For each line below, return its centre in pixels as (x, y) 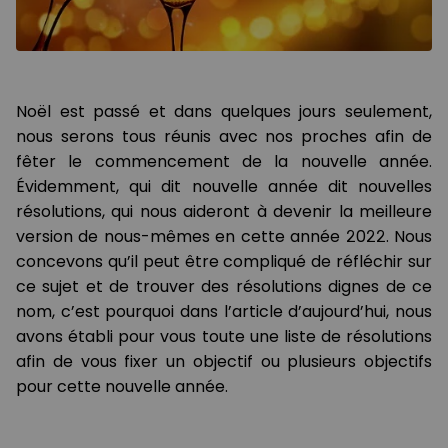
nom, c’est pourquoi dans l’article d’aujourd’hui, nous (224, 312)
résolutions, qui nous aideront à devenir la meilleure (224, 212)
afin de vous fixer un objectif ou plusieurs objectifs (224, 362)
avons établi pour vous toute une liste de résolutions (224, 337)
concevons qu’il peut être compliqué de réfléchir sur (224, 262)
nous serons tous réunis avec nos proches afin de (224, 137)
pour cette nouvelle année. (124, 387)
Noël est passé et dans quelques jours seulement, (224, 112)
